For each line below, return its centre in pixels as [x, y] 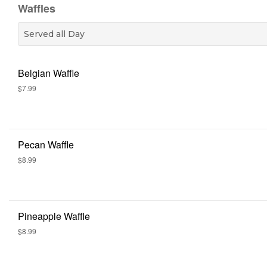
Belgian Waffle [49, 73]
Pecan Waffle [46, 145]
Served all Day [54, 34]
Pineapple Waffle [54, 216]
